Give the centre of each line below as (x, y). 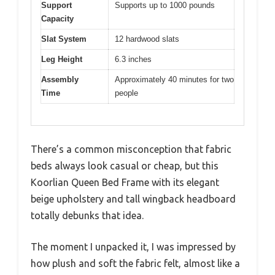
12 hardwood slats (147, 39)
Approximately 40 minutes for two (174, 80)
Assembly (60, 80)
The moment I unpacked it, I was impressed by (133, 246)
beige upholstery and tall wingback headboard (133, 199)
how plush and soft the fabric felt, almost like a (135, 263)
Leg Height (62, 60)
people (126, 93)
